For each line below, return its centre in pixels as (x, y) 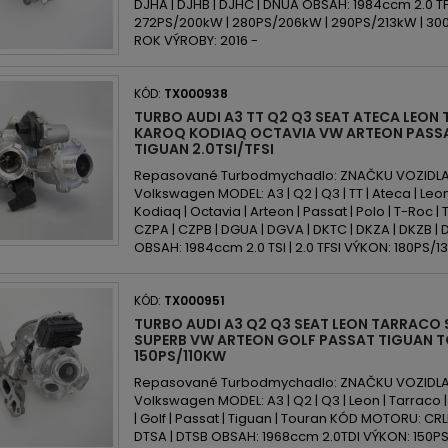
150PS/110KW (180, 356)
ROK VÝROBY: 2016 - (196, 40)
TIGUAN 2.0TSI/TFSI (204, 149)
